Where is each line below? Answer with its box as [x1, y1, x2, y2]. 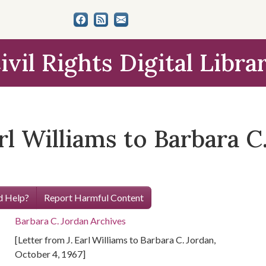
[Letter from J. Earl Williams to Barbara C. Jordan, [15, 234, 216, 245]
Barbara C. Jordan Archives [15, 215, 126, 226]
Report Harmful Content [43, 192, 144, 203]
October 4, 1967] [15, 248, 86, 259]
